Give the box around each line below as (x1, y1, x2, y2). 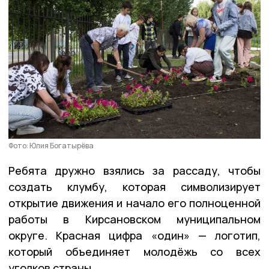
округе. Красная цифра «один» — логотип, (8, 228, 261, 243)
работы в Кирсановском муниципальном (8, 211, 261, 226)
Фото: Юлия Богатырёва (8, 140, 94, 151)
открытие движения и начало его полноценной (8, 195, 261, 210)
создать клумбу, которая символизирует (8, 179, 261, 194)
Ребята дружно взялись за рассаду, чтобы (8, 163, 261, 178)
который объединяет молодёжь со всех (8, 244, 261, 259)
